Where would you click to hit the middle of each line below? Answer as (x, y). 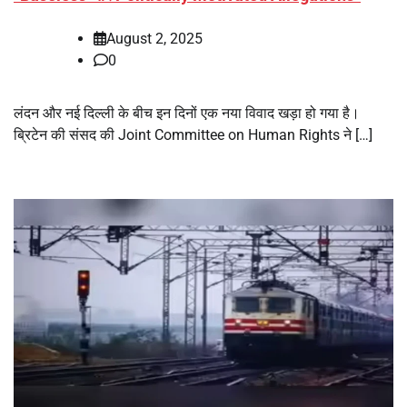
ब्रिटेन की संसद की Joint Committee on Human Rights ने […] (193, 134)
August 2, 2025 (154, 38)
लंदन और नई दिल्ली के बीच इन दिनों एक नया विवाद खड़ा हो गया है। (187, 113)
